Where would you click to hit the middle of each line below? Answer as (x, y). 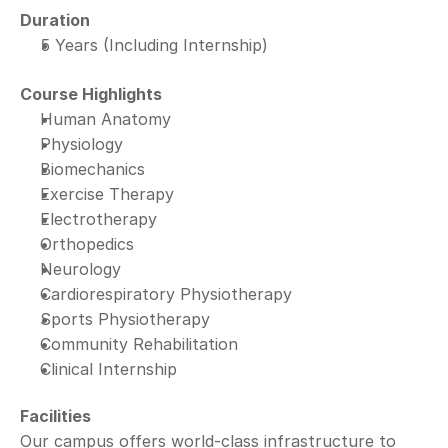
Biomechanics (92, 169)
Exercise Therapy (107, 194)
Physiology (81, 144)
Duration (55, 20)
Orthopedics (87, 244)
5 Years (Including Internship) (154, 45)
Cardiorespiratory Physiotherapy (166, 294)
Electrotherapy (98, 219)
